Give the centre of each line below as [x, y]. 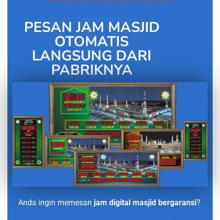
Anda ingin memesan [56, 203]
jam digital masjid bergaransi [145, 203]
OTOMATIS [92, 42]
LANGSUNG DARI [92, 56]
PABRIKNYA [92, 70]
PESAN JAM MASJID [92, 27]
